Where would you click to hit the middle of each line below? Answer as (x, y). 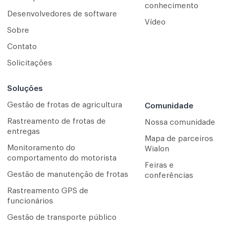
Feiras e (159, 165)
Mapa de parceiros (179, 139)
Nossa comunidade (180, 122)
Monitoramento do (41, 148)
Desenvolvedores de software (62, 14)
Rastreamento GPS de (48, 191)
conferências (169, 175)
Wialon (157, 149)
